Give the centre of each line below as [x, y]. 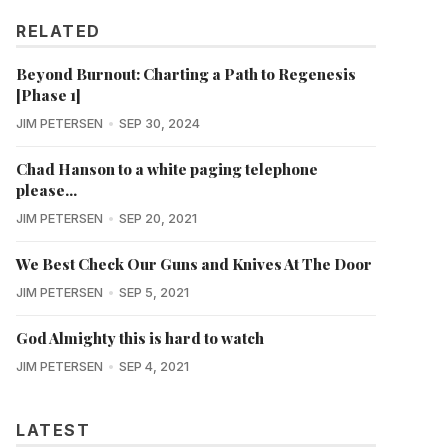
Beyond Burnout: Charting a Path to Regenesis [186, 73]
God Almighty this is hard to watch [140, 337]
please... [46, 189]
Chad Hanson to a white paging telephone [167, 168]
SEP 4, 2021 [153, 366]
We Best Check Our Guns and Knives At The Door [194, 263]
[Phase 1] [48, 94]
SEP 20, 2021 [157, 218]
